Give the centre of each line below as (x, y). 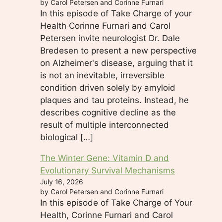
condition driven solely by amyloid (108, 87)
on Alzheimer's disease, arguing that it (116, 63)
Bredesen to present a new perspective (118, 50)
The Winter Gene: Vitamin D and (105, 158)
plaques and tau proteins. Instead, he (114, 100)
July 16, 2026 (62, 182)
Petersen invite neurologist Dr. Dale (110, 38)
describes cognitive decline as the (108, 112)
